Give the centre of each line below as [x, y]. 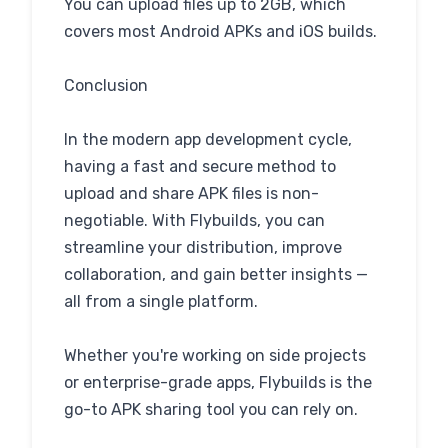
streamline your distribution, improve [203, 247]
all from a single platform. [161, 301]
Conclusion [106, 85]
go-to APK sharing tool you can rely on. [211, 409]
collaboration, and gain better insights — [216, 274]
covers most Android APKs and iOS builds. [220, 31]
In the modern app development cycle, [208, 139]
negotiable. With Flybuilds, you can [194, 220]
